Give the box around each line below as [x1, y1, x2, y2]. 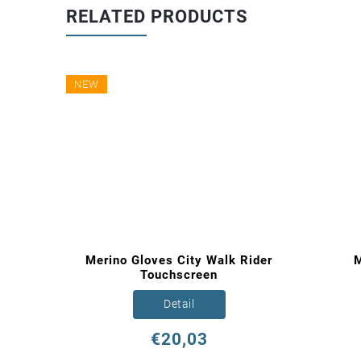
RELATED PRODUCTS [66, 6, 248, 27]
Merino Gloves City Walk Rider [85, 252, 272, 268]
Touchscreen [140, 267, 218, 282]
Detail [164, 297, 194, 311]
